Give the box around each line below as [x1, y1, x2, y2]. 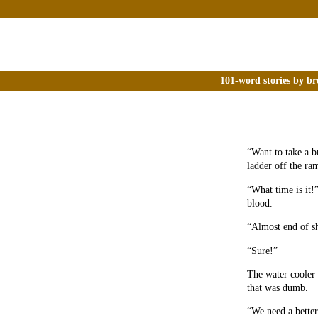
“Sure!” [247, 244, 278, 256]
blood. [247, 197, 273, 209]
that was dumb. [247, 282, 308, 294]
